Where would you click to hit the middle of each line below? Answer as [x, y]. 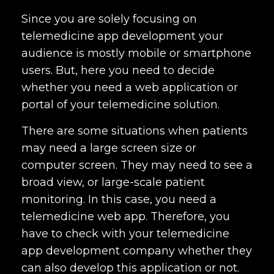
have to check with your [89, 234]
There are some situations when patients [135, 131]
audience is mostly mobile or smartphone [136, 53]
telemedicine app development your [122, 36]
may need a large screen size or [109, 148]
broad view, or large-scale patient [113, 182]
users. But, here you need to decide [118, 70]
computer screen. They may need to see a [137, 165]
